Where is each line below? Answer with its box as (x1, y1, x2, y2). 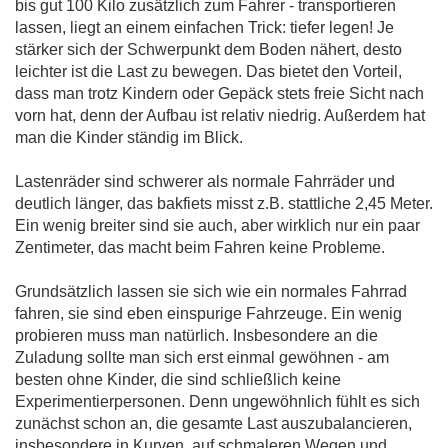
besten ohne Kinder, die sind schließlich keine (15, 371, 341, 389)
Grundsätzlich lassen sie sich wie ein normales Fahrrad (15, 283, 407, 301)
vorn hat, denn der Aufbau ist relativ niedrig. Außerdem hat (15, 107, 425, 125)
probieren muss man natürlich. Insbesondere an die (15, 327, 378, 345)
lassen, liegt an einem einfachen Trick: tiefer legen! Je (15, 19, 394, 37)
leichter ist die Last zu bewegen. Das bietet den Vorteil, (15, 63, 402, 81)
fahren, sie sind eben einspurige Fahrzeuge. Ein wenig (15, 305, 402, 323)
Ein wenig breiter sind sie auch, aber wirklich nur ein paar (15, 217, 420, 235)
